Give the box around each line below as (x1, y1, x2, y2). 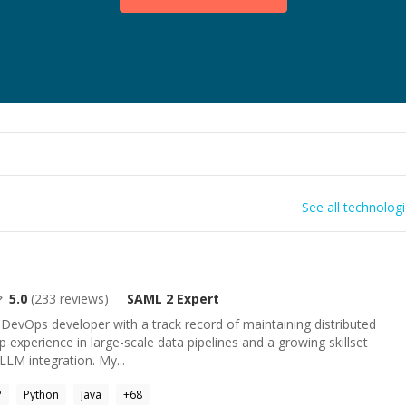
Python (24, 387, 59, 402)
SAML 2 (127, 290, 173, 307)
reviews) (56, 290, 109, 307)
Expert (173, 290, 219, 307)
